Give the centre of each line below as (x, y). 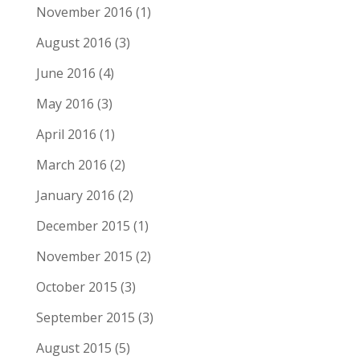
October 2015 (76, 286)
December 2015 (83, 225)
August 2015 (74, 348)
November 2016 (84, 12)
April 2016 (66, 134)
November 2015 (84, 256)
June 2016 (65, 73)
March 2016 (71, 164)
